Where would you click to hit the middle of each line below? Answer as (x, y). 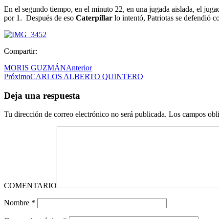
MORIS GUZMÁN (35, 67)
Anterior (79, 67)
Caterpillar (95, 18)
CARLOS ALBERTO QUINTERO (87, 76)
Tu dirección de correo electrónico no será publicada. (85, 114)
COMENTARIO (30, 186)
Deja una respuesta (42, 95)
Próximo (17, 76)
